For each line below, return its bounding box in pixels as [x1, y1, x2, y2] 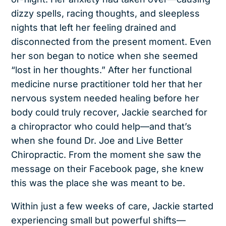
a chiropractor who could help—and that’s [11, 121, 192, 132]
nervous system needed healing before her [11, 92, 200, 103]
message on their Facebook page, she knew [11, 163, 204, 174]
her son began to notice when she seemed [11, 50, 198, 61]
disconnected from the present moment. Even [11, 36, 212, 47]
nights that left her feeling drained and [11, 22, 177, 33]
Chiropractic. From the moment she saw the [11, 149, 202, 160]
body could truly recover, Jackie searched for [11, 106, 208, 118]
